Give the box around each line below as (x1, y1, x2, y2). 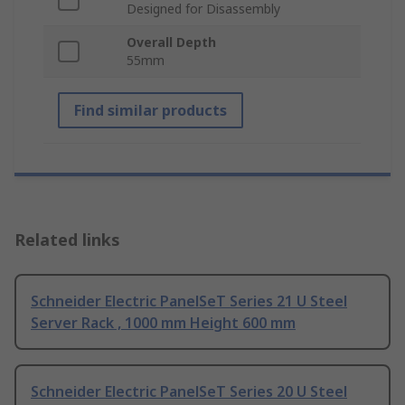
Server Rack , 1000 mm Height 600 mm (31, 313, 296, 334)
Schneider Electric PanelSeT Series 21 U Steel (31, 291, 347, 312)
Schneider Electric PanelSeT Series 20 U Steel (31, 381, 347, 402)
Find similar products (74, 100, 227, 121)
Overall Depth (127, 33, 216, 52)
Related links (14, 229, 120, 251)
